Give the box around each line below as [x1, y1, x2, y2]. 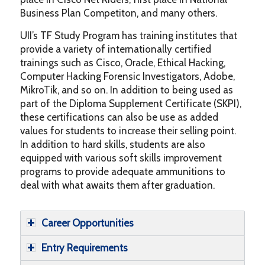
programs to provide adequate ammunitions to [20, 165, 225, 177]
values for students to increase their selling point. [20, 124, 236, 137]
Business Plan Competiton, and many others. [20, 7, 217, 20]
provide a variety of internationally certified [20, 43, 211, 55]
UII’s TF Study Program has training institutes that [20, 29, 237, 41]
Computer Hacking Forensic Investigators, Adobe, [20, 70, 235, 82]
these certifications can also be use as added [20, 111, 218, 123]
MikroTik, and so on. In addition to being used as [20, 83, 233, 96]
